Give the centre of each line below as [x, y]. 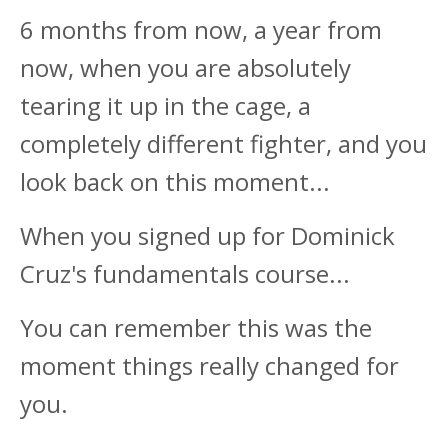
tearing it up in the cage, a [165, 106]
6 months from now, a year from [201, 30]
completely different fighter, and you [223, 144]
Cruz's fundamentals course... [185, 274]
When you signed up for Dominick [207, 236]
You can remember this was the [196, 328]
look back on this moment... [175, 182]
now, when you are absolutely [185, 68]
